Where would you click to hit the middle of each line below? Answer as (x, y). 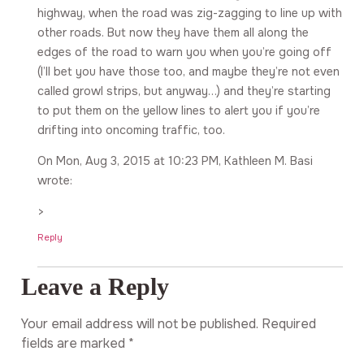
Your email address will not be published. (140, 323)
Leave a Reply (95, 286)
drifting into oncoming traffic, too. (131, 130)
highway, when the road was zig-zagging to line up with (190, 13)
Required (289, 323)
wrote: (55, 181)
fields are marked (75, 343)
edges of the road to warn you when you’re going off (184, 52)
